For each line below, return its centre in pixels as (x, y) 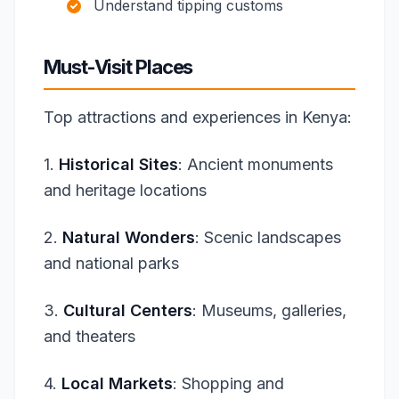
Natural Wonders (129, 237)
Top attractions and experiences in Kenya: (198, 117)
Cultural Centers (128, 310)
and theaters (90, 336)
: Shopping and (228, 383)
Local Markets (117, 383)
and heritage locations (125, 190)
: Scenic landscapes (268, 237)
